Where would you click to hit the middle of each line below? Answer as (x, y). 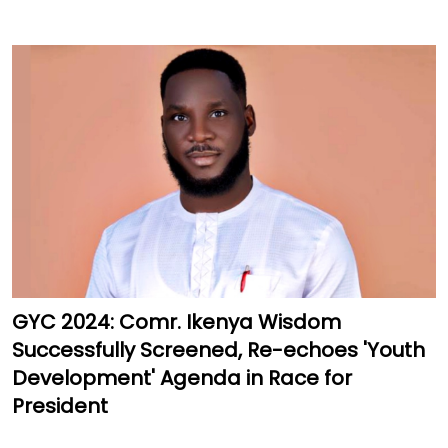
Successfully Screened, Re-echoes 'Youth (218, 350)
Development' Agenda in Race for (182, 378)
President (60, 406)
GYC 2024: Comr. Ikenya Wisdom (176, 322)
